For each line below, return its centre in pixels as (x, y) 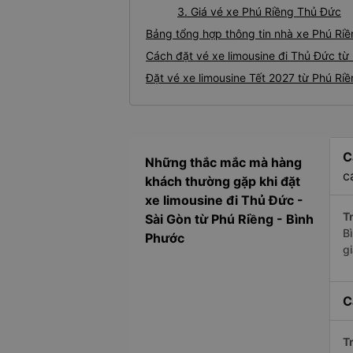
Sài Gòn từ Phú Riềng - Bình (229, 219)
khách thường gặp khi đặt (223, 181)
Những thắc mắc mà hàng (223, 162)
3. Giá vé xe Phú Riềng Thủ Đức (259, 11)
